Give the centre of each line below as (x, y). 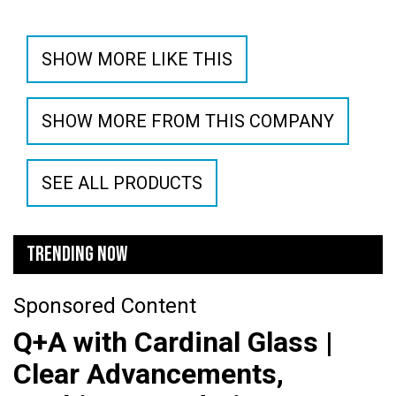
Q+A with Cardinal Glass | (173, 342)
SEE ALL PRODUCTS (122, 183)
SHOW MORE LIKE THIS (137, 59)
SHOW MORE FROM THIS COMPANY (188, 121)
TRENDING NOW (77, 254)
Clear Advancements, (148, 374)
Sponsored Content (105, 306)
